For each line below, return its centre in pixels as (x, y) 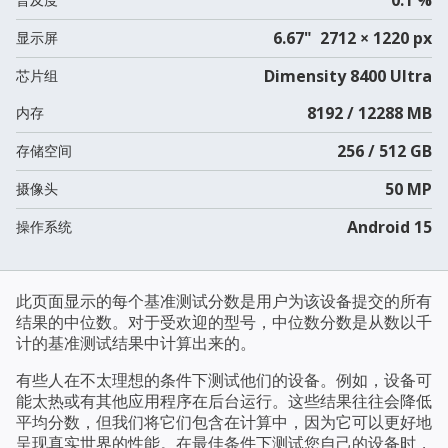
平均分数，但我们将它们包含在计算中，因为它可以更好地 (224, 421)
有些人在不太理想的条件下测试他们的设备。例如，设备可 (224, 379)
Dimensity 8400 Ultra (347, 75)
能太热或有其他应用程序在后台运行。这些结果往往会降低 (224, 400)
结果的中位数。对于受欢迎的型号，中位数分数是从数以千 (224, 321)
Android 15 (389, 226)
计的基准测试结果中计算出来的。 (136, 342)
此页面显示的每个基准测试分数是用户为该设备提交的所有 (224, 300)
